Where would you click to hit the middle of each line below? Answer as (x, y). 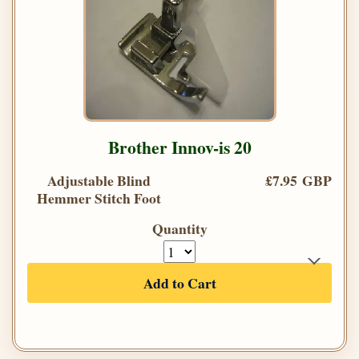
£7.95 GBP (298, 181)
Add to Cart (179, 283)
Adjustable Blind (99, 181)
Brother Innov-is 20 (179, 147)
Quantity (179, 229)
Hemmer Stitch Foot (99, 198)
